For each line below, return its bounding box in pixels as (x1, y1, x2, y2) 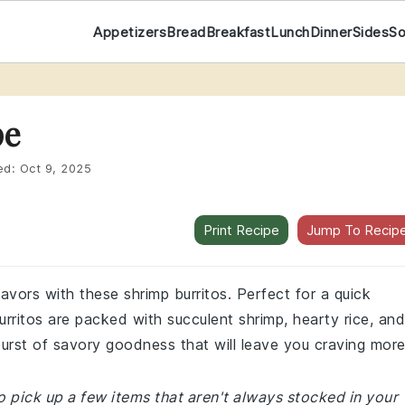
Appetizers (93, 23, 167, 41)
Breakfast (205, 23, 271, 41)
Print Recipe (203, 221, 279, 239)
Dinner (309, 23, 353, 41)
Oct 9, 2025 (19, 161, 91, 175)
